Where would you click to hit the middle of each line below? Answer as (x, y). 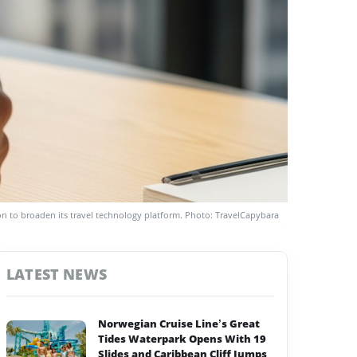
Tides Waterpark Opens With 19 (182, 339)
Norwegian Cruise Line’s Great (179, 324)
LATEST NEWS (57, 275)
